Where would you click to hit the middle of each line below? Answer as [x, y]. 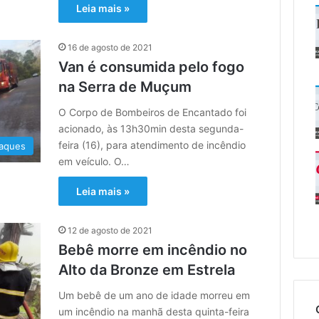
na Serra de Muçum [125, 87]
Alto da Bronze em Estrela [147, 270]
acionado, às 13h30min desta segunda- [151, 128]
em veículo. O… [94, 161]
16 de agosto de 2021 [110, 47]
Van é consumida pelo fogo [152, 67]
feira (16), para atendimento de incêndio [152, 145]
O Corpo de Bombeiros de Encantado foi [153, 112]
